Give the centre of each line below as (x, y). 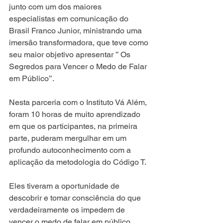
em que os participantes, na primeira (74, 126)
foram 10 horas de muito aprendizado (76, 114)
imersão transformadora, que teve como (80, 42)
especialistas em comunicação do (70, 18)
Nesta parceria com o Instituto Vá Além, (79, 102)
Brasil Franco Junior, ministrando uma (76, 30)
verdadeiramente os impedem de (68, 210)
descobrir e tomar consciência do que (76, 198)
